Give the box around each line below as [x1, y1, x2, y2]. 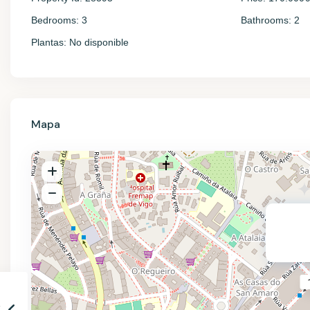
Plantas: [31, 37, 66, 48]
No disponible [66, 37, 129, 48]
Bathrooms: [241, 15, 292, 26]
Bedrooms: [31, 15, 79, 26]
